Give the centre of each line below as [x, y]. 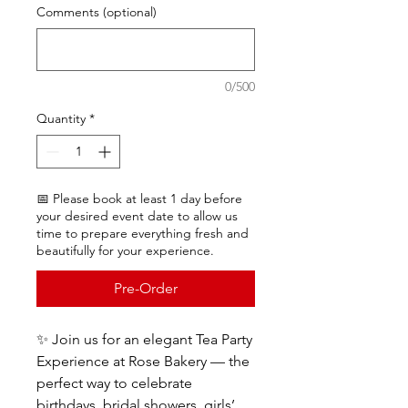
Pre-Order [146, 288]
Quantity [61, 118]
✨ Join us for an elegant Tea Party [144, 339]
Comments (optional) [97, 11]
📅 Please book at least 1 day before [139, 198]
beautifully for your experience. [125, 250]
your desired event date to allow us [137, 215]
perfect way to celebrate [114, 382]
